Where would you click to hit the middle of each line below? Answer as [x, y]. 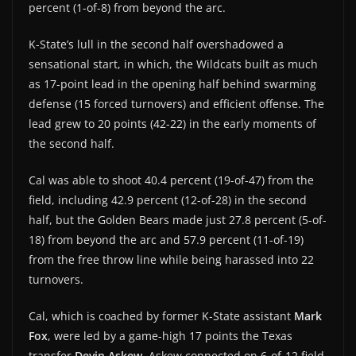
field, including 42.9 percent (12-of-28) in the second [168, 199]
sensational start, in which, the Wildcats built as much [173, 64]
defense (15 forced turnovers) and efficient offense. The [176, 103]
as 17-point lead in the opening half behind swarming [172, 83]
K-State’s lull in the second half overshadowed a [156, 44]
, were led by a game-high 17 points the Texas [170, 335]
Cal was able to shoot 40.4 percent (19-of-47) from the [171, 180]
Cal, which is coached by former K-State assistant [161, 315]
